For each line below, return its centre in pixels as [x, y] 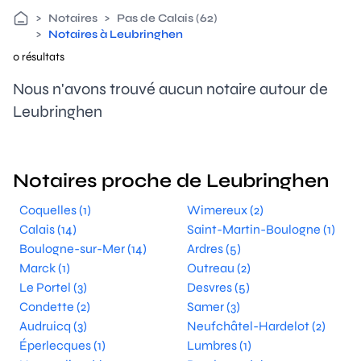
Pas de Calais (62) [167, 18]
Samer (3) [214, 307]
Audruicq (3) [53, 326]
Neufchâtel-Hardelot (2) [256, 326]
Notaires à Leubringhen [116, 34]
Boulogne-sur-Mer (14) [83, 249]
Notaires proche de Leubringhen [171, 181]
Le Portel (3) [53, 287]
